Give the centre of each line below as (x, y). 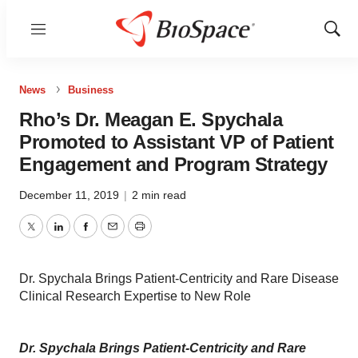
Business (91, 90)
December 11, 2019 (71, 195)
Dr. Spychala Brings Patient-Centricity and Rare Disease (179, 278)
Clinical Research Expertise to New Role (135, 296)
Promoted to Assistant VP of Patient (177, 142)
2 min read (159, 195)
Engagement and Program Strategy (173, 164)
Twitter (49, 236)
